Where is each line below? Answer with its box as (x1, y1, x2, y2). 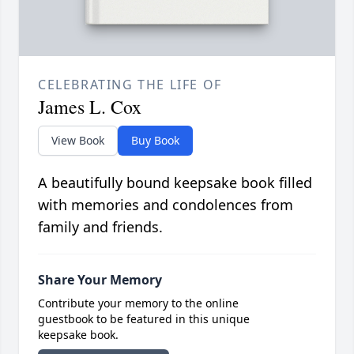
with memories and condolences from (38, 195, 293, 215)
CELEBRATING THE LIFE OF (38, 76, 222, 94)
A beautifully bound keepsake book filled (38, 173, 312, 193)
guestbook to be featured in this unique (38, 311, 250, 327)
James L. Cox (38, 94, 141, 120)
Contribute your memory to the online (38, 296, 239, 311)
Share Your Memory (38, 271, 162, 289)
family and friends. (38, 217, 163, 237)
